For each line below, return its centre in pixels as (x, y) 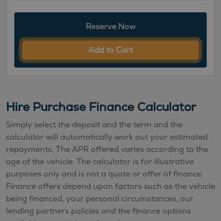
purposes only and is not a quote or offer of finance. (105, 174)
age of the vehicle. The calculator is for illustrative (100, 161)
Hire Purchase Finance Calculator (101, 107)
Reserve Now (110, 26)
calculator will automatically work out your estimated (107, 137)
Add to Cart (110, 50)
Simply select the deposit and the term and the (94, 124)
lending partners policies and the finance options (98, 211)
